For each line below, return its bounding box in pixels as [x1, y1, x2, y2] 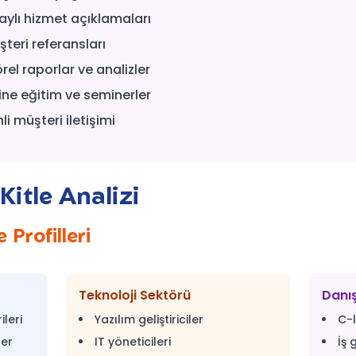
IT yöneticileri [94, 334, 171, 350]
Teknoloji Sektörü [78, 286, 191, 304]
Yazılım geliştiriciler [94, 311, 203, 327]
